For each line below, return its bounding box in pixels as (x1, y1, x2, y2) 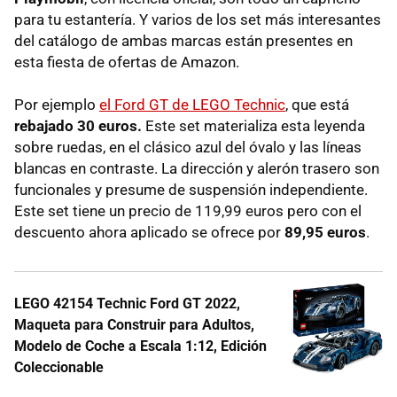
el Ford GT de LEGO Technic (99, 95, 285, 113)
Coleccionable (14, 358, 104, 376)
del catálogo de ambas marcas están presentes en (14, 31, 353, 50)
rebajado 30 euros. (14, 116, 142, 135)
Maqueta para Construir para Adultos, (14, 315, 254, 333)
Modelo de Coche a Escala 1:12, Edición (14, 337, 267, 354)
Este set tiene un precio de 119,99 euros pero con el (14, 201, 362, 220)
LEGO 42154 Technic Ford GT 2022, (14, 294, 240, 312)
